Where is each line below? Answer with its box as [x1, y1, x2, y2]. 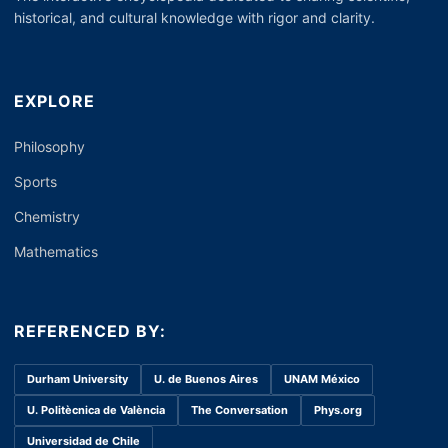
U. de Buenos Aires [154, 371, 258, 386]
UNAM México [284, 371, 360, 386]
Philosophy [14, 137, 85, 155]
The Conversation [191, 402, 288, 417]
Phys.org [314, 402, 362, 417]
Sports [14, 172, 57, 190]
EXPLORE [14, 90, 95, 111]
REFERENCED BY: [14, 320, 166, 341]
